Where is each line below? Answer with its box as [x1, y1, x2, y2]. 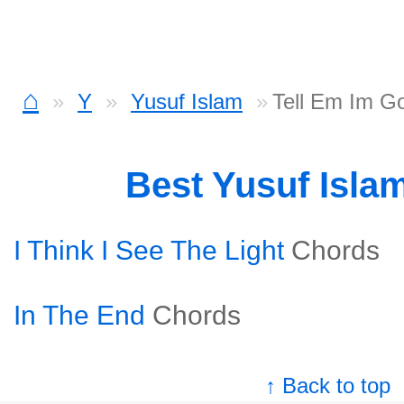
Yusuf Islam [131, 89, 243, 114]
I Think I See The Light [14, 235, 284, 265]
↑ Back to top [265, 373, 391, 398]
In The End [14, 300, 145, 330]
